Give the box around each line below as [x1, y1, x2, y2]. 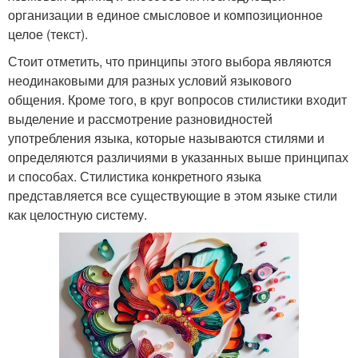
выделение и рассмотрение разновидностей [8, 109, 272, 128]
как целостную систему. [8, 205, 147, 224]
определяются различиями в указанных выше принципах [8, 148, 348, 166]
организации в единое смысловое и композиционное [8, 6, 323, 24]
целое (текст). [8, 25, 88, 43]
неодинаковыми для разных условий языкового [8, 71, 292, 89]
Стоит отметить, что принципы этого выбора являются [8, 52, 332, 70]
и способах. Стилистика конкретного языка [8, 167, 261, 185]
